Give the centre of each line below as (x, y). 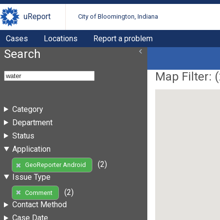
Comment (39, 192)
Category (27, 109)
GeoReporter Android (55, 165)
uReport (37, 17)
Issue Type (31, 177)
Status (23, 136)
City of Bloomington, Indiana (118, 17)
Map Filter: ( (187, 76)
